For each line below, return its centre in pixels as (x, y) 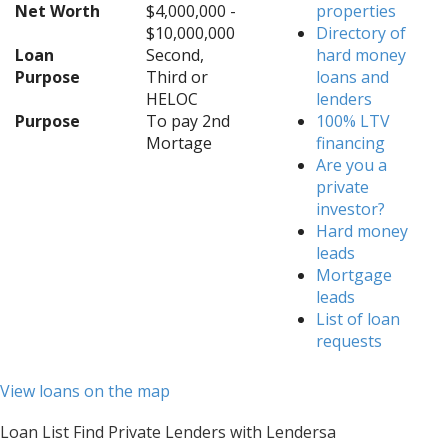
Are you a (352, 165)
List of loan (358, 319)
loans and (353, 77)
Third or (176, 77)
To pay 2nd (187, 121)
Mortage (178, 143)
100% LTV (353, 121)
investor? (351, 209)
